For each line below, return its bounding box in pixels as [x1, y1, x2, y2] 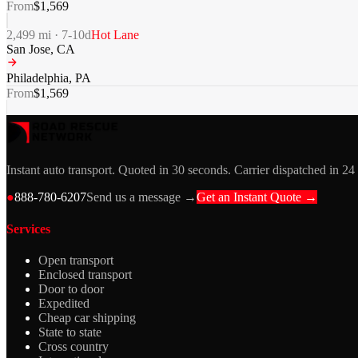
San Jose [6, 42, 50, 57]
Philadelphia [6, 71, 69, 86]
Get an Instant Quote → [197, 190, 317, 205]
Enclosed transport [38, 267, 132, 281]
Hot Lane [91, 28, 139, 42]
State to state [38, 324, 101, 339]
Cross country [38, 339, 109, 353]
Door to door [38, 281, 104, 296]
